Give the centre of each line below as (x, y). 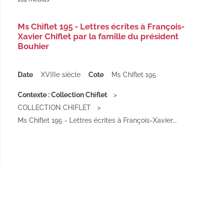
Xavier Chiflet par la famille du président (98, 36)
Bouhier (33, 46)
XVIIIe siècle (61, 75)
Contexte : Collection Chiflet (62, 95)
